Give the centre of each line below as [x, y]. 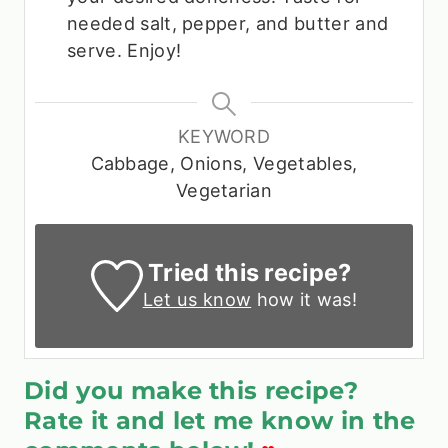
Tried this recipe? [249, 272]
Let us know [197, 298]
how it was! [304, 298]
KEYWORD [224, 135]
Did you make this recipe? [195, 390]
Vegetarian [224, 189]
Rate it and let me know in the [220, 420]
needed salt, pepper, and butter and [228, 22]
